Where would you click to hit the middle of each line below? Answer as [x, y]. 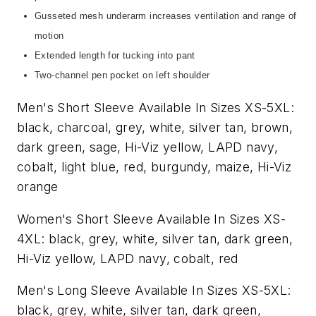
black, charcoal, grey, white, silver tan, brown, [155, 127]
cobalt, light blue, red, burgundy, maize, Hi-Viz [154, 166]
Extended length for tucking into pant [115, 56]
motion [49, 36]
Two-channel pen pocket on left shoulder [122, 75]
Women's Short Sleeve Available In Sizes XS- [152, 219]
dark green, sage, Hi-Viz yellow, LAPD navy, [148, 147]
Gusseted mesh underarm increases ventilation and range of [166, 16]
